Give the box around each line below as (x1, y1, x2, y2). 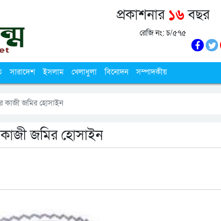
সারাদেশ (10, 67, 35, 77)
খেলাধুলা (72, 67, 97, 77)
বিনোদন (105, 67, 128, 77)
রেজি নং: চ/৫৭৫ (140, 28, 187, 38)
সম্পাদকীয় (136, 67, 167, 77)
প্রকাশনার (116, 6, 169, 24)
